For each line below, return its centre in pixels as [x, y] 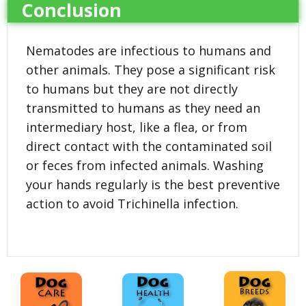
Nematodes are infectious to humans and [149, 50]
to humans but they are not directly [132, 88]
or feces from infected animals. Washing [145, 165]
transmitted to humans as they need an [143, 108]
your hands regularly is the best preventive [153, 184]
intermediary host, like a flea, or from [137, 127]
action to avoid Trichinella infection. [132, 203]
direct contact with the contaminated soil [149, 146]
